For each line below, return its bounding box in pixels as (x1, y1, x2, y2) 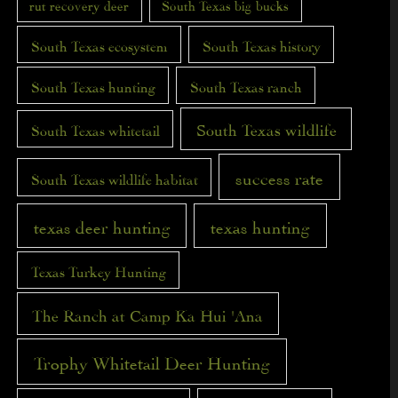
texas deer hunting (33, 221, 171, 230)
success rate (235, 171, 324, 180)
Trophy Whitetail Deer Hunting (33, 356, 270, 365)
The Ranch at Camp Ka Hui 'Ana (32, 309, 264, 318)
